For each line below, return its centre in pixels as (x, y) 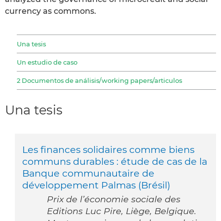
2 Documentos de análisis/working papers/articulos (99, 80)
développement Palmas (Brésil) (96, 185)
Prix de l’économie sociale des (114, 199)
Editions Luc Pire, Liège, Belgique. (122, 211)
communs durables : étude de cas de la (115, 161)
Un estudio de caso (47, 62)
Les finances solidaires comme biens (108, 149)
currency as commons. (51, 11)
